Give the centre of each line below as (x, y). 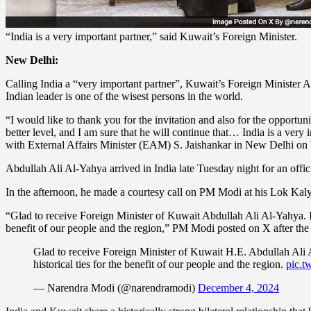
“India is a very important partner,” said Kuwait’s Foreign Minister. (151, 36)
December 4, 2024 (238, 287)
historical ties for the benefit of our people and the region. (160, 264)
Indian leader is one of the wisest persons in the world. (124, 96)
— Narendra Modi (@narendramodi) (116, 287)
